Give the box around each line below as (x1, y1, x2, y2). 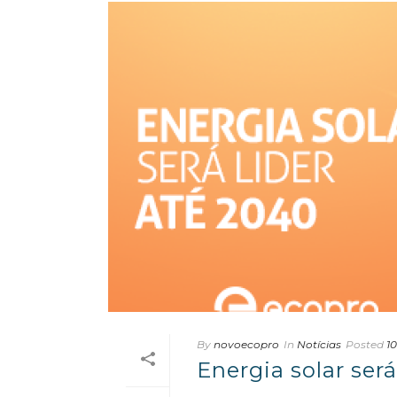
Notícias (297, 338, 341, 352)
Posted (346, 338, 384, 352)
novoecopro (214, 338, 279, 352)
